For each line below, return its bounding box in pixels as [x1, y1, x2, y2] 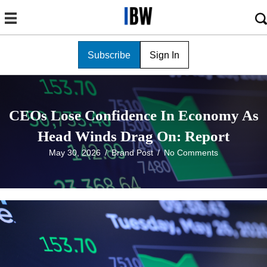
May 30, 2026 [49, 148, 101, 158]
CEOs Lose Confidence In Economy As [8, 107, 259, 124]
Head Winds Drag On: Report [38, 128, 229, 145]
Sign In [150, 50, 179, 61]
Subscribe [88, 50, 131, 61]
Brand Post [111, 148, 153, 158]
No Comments [164, 148, 218, 158]
